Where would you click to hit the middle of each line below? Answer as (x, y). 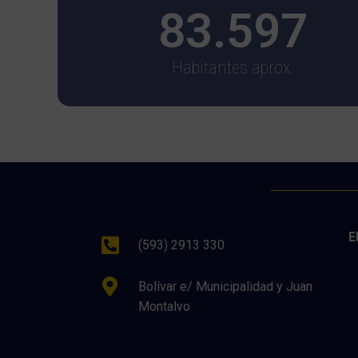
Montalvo (165, 307)
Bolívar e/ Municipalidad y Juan (226, 287)
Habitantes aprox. (233, 68)
